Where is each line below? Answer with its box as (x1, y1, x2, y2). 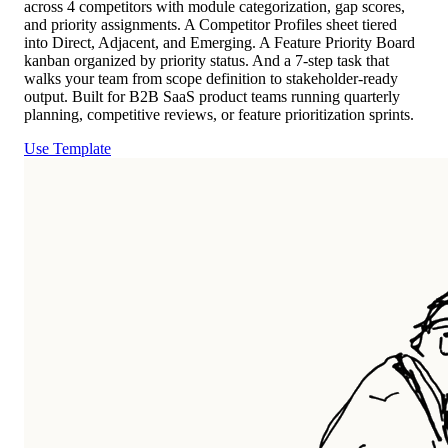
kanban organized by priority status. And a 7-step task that (24, 51, 389, 69)
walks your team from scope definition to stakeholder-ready (24, 69, 398, 87)
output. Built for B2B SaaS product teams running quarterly (24, 87, 400, 105)
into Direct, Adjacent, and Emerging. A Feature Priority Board (24, 33, 415, 51)
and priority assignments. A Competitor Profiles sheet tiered (24, 15, 397, 33)
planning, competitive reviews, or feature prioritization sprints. (24, 105, 414, 123)
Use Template (24, 139, 111, 157)
